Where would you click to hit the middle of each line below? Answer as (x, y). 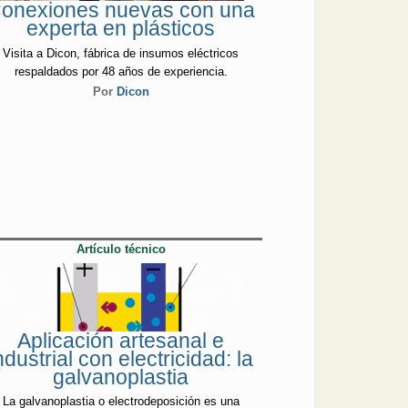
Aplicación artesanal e (121, 340)
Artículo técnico (121, 250)
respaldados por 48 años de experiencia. (121, 71)
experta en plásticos (121, 29)
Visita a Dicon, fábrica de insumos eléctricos (121, 53)
